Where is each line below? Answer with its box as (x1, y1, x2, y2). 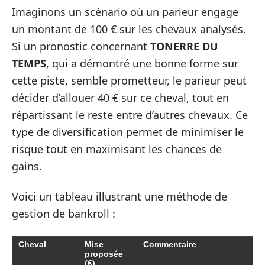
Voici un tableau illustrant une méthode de (12, 189, 227, 204)
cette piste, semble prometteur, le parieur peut (12, 73, 247, 88)
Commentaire (143, 239, 196, 249)
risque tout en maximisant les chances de (12, 141, 222, 156)
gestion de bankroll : (12, 206, 115, 221)
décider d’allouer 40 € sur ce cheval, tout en (12, 90, 229, 105)
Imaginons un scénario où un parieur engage (12, 4, 238, 19)
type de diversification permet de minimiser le (12, 124, 244, 139)
